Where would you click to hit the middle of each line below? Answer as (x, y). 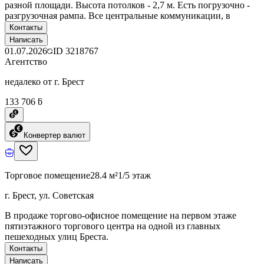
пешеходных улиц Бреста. (57, 236)
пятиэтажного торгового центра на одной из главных (113, 226)
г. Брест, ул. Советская (49, 195)
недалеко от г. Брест (44, 81)
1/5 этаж (134, 175)
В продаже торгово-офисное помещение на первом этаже (121, 215)
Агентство (26, 61)
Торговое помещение (47, 175)
